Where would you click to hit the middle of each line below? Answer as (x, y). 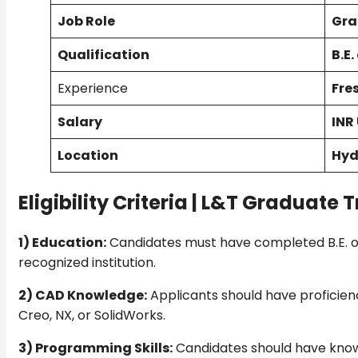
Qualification (103, 54)
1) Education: (62, 242)
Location (88, 155)
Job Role (86, 21)
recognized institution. (87, 262)
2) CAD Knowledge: (83, 295)
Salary (80, 121)
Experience (93, 88)
